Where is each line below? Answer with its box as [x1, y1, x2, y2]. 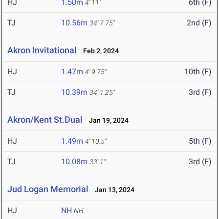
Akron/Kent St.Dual [7, 114, 85, 125]
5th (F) [189, 136, 212, 146]
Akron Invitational [7, 45, 77, 56]
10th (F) [184, 67, 212, 77]
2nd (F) [187, 18, 212, 28]
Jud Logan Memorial [7, 184, 88, 195]
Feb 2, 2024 [79, 47, 119, 55]
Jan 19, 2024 [85, 116, 129, 125]
